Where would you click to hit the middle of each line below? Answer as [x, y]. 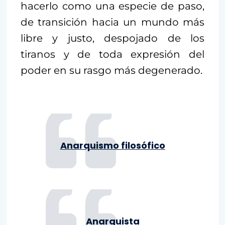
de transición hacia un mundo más [113, 22]
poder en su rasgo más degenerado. [111, 70]
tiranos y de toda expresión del [113, 54]
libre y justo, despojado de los [113, 38]
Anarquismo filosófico [113, 145]
